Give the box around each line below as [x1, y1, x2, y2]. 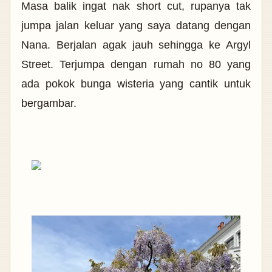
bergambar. [21, 97, 80, 110]
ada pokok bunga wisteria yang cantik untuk [21, 78, 251, 90]
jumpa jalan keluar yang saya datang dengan [21, 19, 251, 32]
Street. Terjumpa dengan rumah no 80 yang [21, 58, 251, 71]
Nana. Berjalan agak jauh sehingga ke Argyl [21, 39, 251, 52]
